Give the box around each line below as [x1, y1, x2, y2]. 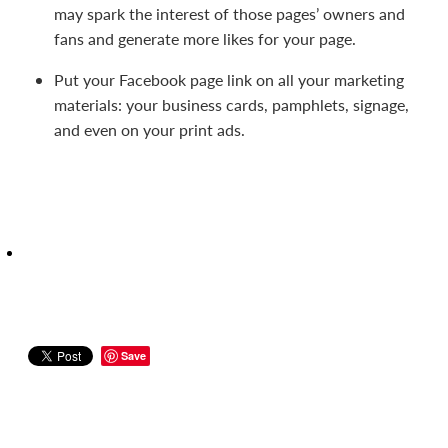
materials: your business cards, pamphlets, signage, [54, 93, 409, 115]
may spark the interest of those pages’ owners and [54, 2, 405, 24]
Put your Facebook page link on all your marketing [54, 68, 404, 90]
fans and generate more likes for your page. [54, 27, 356, 49]
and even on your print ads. [54, 118, 245, 140]
